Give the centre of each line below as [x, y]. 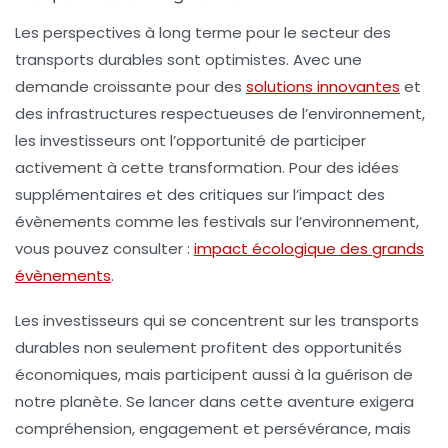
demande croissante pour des [130, 86]
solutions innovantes [323, 86]
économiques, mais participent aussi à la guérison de [214, 374]
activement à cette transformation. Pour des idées [207, 167]
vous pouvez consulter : [104, 248]
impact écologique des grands [309, 248]
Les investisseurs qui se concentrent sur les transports [217, 320]
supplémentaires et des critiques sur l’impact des [200, 194]
